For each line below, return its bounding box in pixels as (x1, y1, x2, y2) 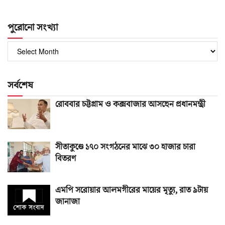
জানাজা (55, 196, 80, 208)
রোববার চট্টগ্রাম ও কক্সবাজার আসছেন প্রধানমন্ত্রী (55, 98, 205, 110)
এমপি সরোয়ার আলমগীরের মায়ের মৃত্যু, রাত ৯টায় (55, 184, 208, 197)
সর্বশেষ (8, 78, 33, 92)
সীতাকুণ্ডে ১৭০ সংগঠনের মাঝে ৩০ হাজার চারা (55, 141, 195, 154)
